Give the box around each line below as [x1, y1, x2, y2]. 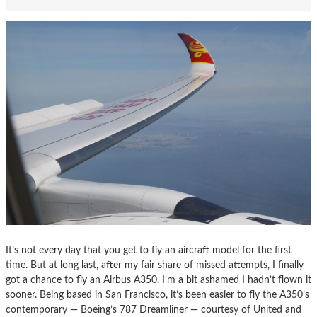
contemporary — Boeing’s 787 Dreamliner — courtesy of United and [6, 304, 301, 316]
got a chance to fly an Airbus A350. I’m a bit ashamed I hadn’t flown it [6, 275, 311, 286]
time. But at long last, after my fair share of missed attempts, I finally [6, 260, 304, 271]
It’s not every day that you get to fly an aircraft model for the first [6, 245, 292, 256]
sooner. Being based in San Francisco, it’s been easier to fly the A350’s [6, 289, 309, 301]
